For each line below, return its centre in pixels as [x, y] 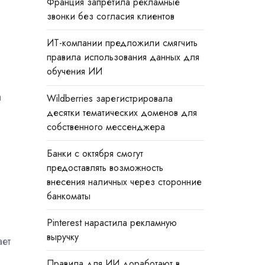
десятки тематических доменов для [122, 112]
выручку [62, 237]
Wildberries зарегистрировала [109, 98]
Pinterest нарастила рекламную [112, 222]
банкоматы [68, 196]
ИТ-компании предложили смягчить [122, 43]
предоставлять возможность [105, 167]
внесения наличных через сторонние [124, 182]
